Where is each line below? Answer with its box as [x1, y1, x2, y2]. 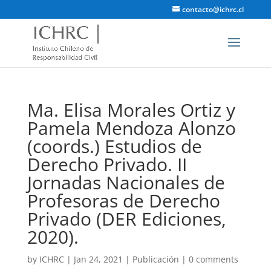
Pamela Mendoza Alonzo [27, 116, 236, 140]
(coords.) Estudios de [27, 134, 202, 158]
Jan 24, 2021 [73, 253, 123, 265]
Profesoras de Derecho [27, 188, 220, 213]
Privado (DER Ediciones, [27, 206, 226, 231]
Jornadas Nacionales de [27, 170, 225, 195]
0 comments [188, 253, 238, 265]
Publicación [132, 253, 179, 265]
